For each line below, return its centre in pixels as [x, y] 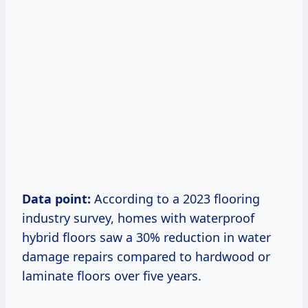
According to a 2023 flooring [175, 198]
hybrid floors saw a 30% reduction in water [146, 237]
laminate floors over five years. [112, 275]
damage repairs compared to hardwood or [146, 256]
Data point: [56, 198]
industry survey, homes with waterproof [138, 218]
